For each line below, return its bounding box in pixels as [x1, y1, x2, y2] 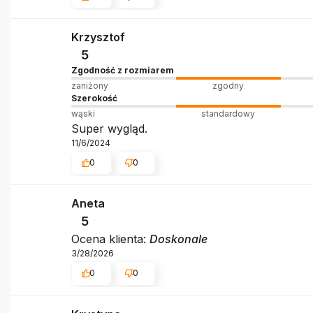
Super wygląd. [71, 121, 147, 136]
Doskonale [149, 232, 208, 247]
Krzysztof [71, 29, 125, 44]
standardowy [201, 108, 256, 119]
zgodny [212, 80, 245, 91]
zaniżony [71, 80, 108, 91]
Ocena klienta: [71, 232, 150, 247]
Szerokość [71, 92, 117, 103]
